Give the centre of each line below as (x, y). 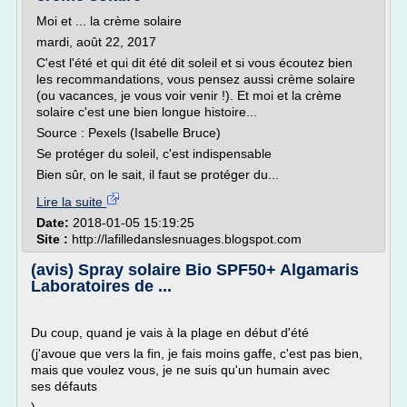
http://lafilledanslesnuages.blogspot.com (187, 239)
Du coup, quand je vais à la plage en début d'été (170, 333)
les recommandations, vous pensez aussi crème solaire (196, 79)
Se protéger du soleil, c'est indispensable (154, 154)
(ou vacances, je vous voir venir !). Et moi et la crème (189, 95)
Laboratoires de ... (101, 286)
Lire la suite (71, 202)
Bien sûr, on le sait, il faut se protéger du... (158, 174)
